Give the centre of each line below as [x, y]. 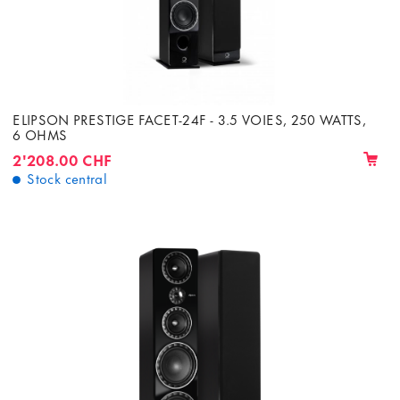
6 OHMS [40, 134]
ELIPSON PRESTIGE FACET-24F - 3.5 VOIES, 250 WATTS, [190, 119]
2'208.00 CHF [62, 158]
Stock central [67, 177]
